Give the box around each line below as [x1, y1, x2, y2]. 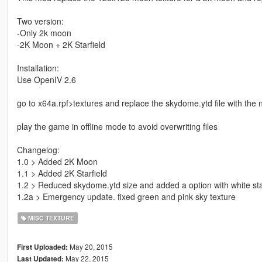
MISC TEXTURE [26, 213, 75, 223]
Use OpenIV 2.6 [16, 74, 76, 86]
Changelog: [16, 144, 60, 156]
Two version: [16, 15, 64, 27]
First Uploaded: [16, 242, 68, 253]
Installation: [16, 62, 59, 74]
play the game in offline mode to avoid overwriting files [16, 120, 218, 133]
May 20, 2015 [67, 242, 113, 252]
